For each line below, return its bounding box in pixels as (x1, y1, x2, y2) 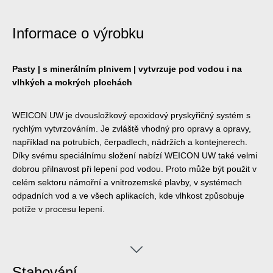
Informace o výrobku (12, 24, 144, 41)
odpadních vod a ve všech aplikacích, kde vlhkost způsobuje (12, 190, 244, 200)
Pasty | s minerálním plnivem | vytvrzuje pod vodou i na (12, 63, 242, 74)
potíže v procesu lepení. (12, 204, 105, 214)
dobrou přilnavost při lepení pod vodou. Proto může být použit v (12, 163, 257, 174)
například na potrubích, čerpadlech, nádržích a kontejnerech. (12, 136, 247, 147)
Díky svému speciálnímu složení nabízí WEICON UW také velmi (12, 150, 257, 160)
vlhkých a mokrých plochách (12, 77, 132, 87)
